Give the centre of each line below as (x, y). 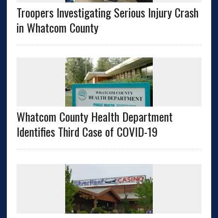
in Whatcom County (57, 27)
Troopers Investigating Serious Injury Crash (107, 12)
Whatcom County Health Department (94, 117)
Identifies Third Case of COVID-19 (87, 132)
